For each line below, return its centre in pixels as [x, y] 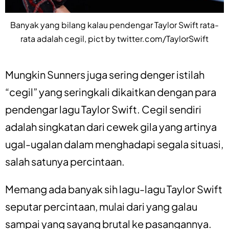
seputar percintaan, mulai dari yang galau [101, 206]
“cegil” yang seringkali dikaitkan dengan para [111, 91]
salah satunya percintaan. [65, 161]
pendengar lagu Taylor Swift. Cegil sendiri [103, 109]
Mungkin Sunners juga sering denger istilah [105, 74]
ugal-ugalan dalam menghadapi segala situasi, [114, 144]
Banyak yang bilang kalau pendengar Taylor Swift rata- [114, 25]
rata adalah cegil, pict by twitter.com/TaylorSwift [114, 38]
